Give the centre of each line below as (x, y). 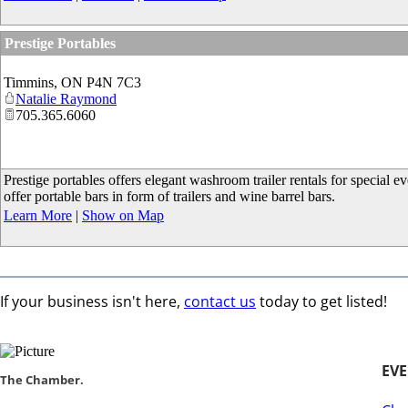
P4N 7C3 (114, 82)
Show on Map (123, 215)
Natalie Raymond (66, 99)
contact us (220, 301)
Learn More (38, 215)
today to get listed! (321, 301)
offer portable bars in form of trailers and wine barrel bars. (169, 196)
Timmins (29, 82)
